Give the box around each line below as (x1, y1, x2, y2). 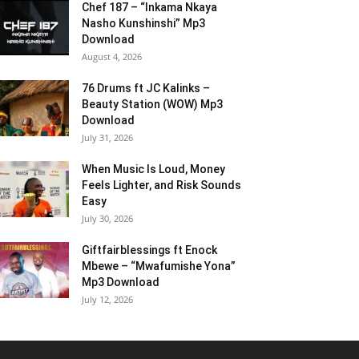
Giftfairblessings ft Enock (82, 244, 217, 257)
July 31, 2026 (82, 131, 133, 144)
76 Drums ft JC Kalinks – (82, 82, 210, 95)
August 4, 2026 (82, 50, 142, 63)
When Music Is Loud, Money (82, 163, 225, 176)
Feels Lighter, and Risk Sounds (82, 179, 241, 192)
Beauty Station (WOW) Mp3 (82, 98, 223, 111)
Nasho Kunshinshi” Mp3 (82, 17, 205, 30)
